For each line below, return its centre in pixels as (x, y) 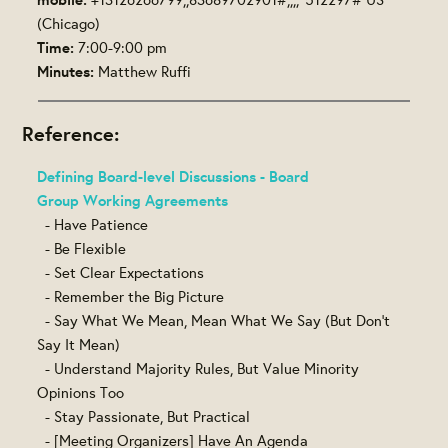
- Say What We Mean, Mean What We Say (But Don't (214, 320)
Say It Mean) (79, 344)
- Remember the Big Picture (131, 296)
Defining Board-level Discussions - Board (173, 176)
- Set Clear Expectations (121, 272)
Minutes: (66, 71)
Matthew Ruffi (143, 71)
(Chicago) (69, 23)
